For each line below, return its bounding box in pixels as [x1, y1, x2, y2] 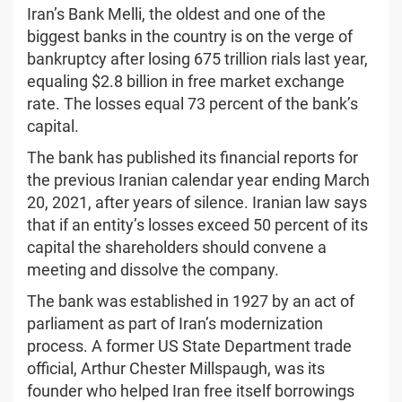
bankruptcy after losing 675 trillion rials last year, [27, 48, 368, 68]
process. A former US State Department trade [27, 336, 352, 355]
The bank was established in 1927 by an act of [27, 291, 354, 310]
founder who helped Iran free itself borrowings [27, 380, 354, 400]
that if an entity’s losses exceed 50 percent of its [27, 214, 368, 234]
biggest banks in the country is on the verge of [27, 26, 353, 46]
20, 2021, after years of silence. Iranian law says [27, 192, 367, 212]
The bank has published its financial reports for [27, 147, 358, 167]
